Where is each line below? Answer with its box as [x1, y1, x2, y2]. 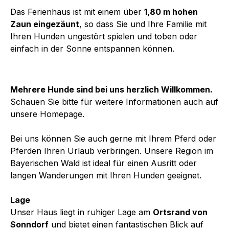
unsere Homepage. [10, 108, 84, 119]
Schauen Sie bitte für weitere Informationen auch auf [10, 96, 218, 107]
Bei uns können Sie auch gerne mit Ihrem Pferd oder [10, 133, 216, 144]
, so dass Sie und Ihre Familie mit [79, 18, 207, 29]
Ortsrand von [153, 207, 208, 217]
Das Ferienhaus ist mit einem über [10, 6, 144, 17]
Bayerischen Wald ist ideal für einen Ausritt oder [10, 157, 197, 168]
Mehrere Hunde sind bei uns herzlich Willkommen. [10, 84, 213, 95]
